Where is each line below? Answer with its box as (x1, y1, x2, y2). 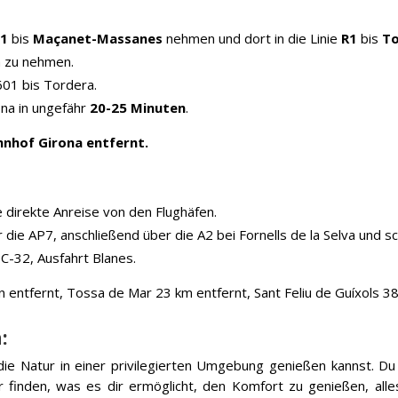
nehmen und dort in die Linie (163, 28, 342, 47)
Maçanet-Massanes (33, 28, 163, 47)
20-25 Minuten (90, 98, 187, 116)
